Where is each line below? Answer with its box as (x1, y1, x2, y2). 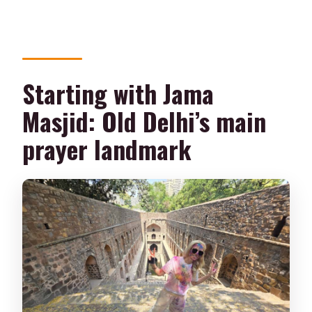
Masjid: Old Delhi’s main (22, 102, 267, 139)
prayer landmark (22, 130, 192, 167)
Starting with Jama (22, 74, 214, 111)
